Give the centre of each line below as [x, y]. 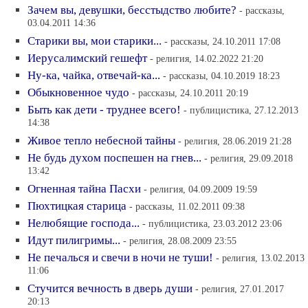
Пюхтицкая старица [77, 206]
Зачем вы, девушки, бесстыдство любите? [132, 10]
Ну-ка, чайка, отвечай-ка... [94, 75]
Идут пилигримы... [74, 240]
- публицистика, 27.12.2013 [241, 110]
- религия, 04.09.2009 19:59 [200, 189]
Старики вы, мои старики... [95, 41]
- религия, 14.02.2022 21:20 [207, 58]
